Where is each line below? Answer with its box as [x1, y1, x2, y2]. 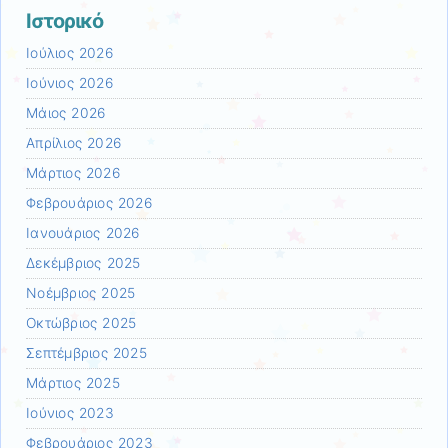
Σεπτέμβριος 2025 [26, 345, 147, 361]
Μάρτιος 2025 [26, 375, 120, 391]
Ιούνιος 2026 [26, 75, 113, 91]
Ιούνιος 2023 [26, 405, 114, 421]
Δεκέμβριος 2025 [26, 255, 141, 271]
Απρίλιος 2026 [26, 135, 122, 151]
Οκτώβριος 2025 [26, 315, 137, 331]
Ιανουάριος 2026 [26, 225, 140, 241]
